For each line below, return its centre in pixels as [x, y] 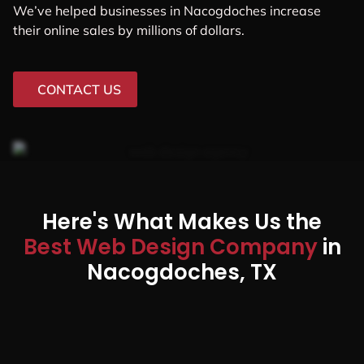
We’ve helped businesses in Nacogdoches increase [167, 10]
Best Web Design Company [173, 247]
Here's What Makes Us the [182, 221]
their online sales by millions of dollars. [129, 30]
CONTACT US [79, 89]
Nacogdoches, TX [182, 272]
